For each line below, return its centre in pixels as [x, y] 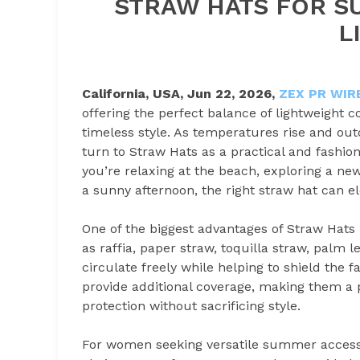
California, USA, [133, 93]
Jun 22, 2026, [233, 93]
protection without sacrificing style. [191, 305]
